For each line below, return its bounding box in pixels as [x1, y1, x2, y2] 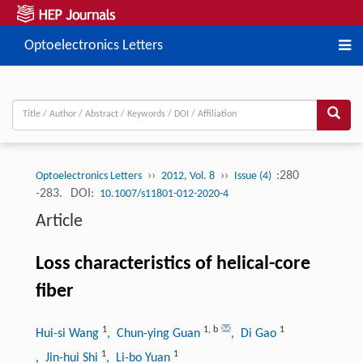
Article [35, 211, 83, 231]
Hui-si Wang [35, 327, 102, 340]
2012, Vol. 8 [160, 169, 215, 182]
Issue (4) [233, 169, 274, 182]
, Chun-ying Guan [106, 327, 203, 340]
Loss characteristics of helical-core [35, 254, 310, 274]
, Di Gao [230, 327, 280, 340]
